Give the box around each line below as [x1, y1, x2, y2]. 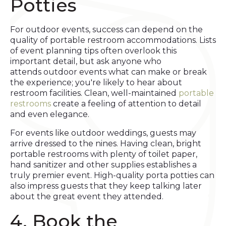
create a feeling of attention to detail [51, 99, 201, 108]
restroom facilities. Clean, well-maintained [10, 88, 179, 98]
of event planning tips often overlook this [10, 46, 177, 55]
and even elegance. [10, 109, 89, 119]
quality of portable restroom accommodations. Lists [10, 35, 216, 45]
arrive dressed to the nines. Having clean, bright [10, 139, 201, 148]
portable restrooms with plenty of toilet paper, [10, 149, 197, 159]
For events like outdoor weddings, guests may [10, 128, 196, 138]
